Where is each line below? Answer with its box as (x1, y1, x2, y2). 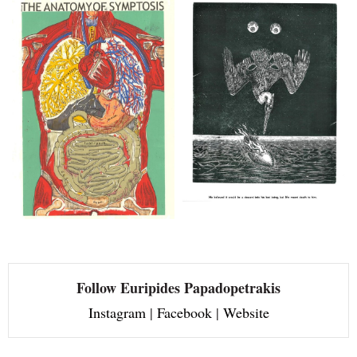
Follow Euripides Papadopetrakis (76, 277, 280, 299)
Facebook (156, 303, 212, 323)
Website (222, 303, 269, 323)
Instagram (88, 303, 146, 323)
